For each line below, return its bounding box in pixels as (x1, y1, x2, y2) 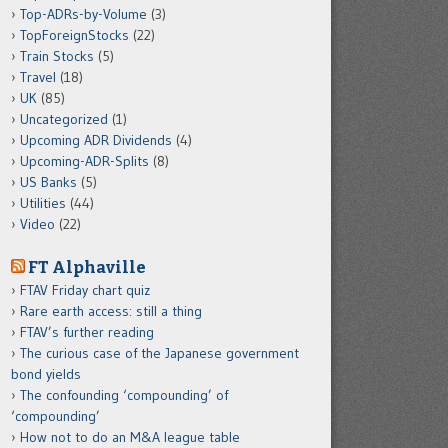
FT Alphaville (28, 257, 146, 277)
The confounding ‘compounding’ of (20, 386, 228, 404)
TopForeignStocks (20, 26, 129, 44)
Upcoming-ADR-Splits (20, 152, 149, 170)
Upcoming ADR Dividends (20, 131, 172, 149)
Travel (20, 68, 56, 86)
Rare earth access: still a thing (20, 302, 202, 320)
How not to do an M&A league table (20, 428, 240, 446)
